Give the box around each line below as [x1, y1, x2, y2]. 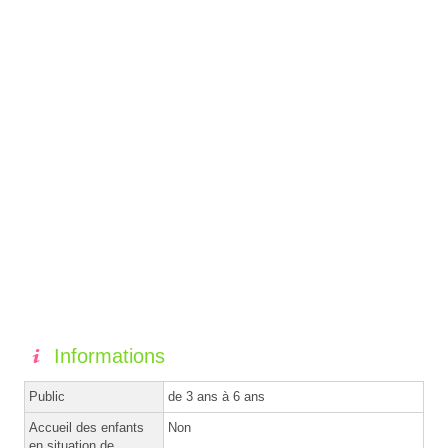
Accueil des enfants [29, 420, 144, 436]
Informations [54, 345, 165, 368]
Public [29, 389, 65, 405]
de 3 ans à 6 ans [168, 389, 265, 405]
